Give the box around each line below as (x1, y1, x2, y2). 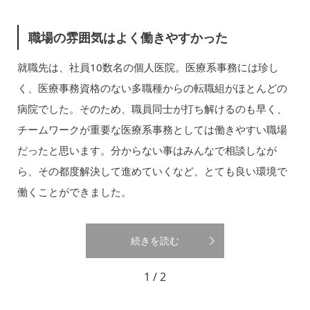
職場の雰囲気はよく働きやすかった (28, 28, 228, 46)
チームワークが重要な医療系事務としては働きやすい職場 (17, 122, 287, 137)
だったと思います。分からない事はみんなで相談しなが (17, 143, 277, 158)
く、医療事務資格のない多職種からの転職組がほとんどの (17, 81, 287, 95)
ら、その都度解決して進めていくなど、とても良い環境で (17, 164, 287, 179)
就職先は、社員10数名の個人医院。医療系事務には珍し (17, 60, 279, 75)
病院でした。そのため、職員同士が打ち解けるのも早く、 (17, 102, 287, 116)
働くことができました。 (17, 185, 131, 199)
